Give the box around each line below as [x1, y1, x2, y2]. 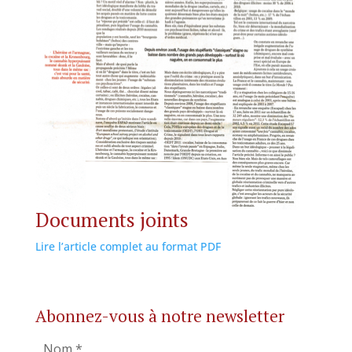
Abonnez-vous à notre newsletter [35, 305, 284, 327]
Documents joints [35, 207, 189, 233]
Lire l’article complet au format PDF [35, 239, 221, 254]
